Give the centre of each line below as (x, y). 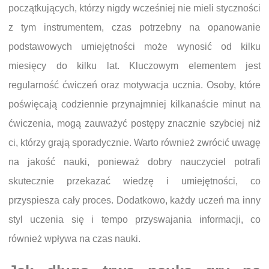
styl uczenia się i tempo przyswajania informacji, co (134, 219)
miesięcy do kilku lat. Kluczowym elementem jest (134, 66)
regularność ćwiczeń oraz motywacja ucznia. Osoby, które (134, 85)
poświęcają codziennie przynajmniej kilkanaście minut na (134, 104)
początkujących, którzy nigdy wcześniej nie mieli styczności (134, 8)
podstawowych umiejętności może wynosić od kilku (134, 47)
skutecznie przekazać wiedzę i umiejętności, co (134, 181)
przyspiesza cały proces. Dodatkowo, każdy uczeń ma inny (134, 200)
